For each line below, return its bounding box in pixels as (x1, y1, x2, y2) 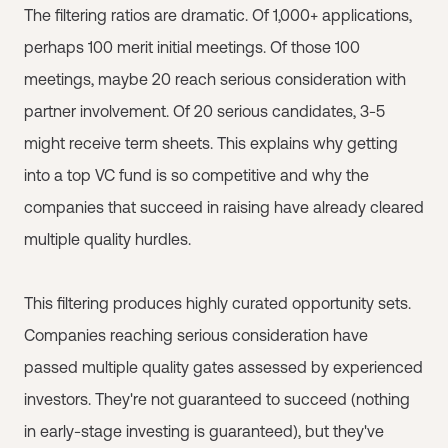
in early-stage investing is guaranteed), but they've (24, 422, 384, 440)
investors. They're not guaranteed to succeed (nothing (24, 390, 410, 408)
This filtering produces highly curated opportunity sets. (24, 294, 411, 312)
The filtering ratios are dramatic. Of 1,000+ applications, (24, 6, 412, 24)
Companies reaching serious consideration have (24, 326, 368, 344)
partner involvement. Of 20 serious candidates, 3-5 (24, 102, 385, 120)
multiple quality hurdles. (24, 230, 191, 248)
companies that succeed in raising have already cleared (24, 198, 424, 216)
